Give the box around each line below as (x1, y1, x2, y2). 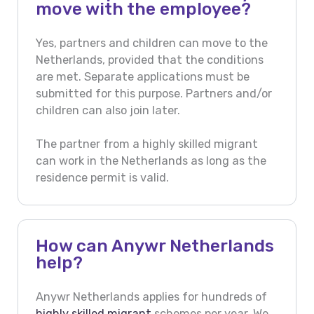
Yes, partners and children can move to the (35, 36, 268, 50)
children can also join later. (35, 103, 180, 117)
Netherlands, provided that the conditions (35, 53, 264, 67)
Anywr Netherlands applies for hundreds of (35, 289, 267, 303)
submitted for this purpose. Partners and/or (35, 86, 272, 100)
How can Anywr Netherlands (35, 235, 274, 257)
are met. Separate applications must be (35, 69, 250, 83)
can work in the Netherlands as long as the (35, 153, 266, 168)
